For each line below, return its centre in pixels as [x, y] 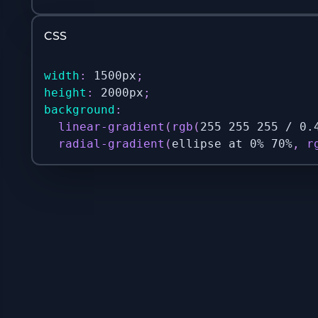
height [65, 93]
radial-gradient [111, 144]
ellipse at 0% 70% [232, 144]
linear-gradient [111, 127]
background [79, 110]
